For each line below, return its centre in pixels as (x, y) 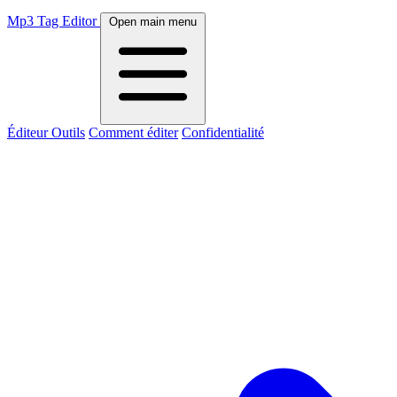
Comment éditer (133, 132)
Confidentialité (223, 132)
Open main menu (153, 22)
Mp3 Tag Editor (52, 21)
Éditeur (29, 132)
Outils (68, 132)
